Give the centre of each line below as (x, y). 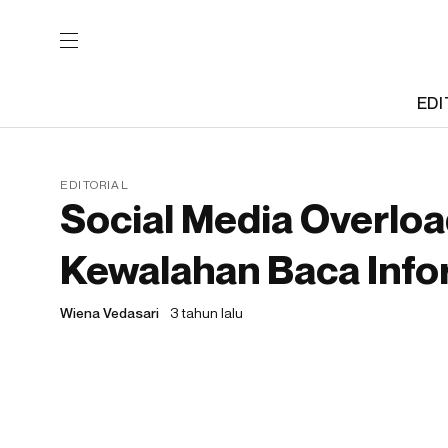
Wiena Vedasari (109, 312)
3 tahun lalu (206, 312)
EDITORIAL (94, 184)
